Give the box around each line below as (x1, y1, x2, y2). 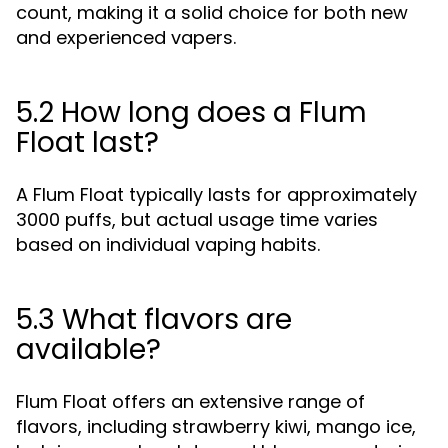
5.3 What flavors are (16, 300, 292, 339)
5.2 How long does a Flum (16, 93, 367, 132)
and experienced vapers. (16, 25, 236, 50)
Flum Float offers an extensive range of (16, 389, 365, 414)
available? (16, 330, 161, 369)
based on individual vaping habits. (16, 232, 320, 257)
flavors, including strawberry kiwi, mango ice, (16, 414, 416, 439)
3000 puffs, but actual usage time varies (16, 207, 378, 232)
